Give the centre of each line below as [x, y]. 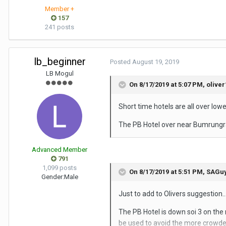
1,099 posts [60, 168]
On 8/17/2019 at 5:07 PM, [168, 85]
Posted [121, 62]
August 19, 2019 [156, 62]
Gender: [52, 177]
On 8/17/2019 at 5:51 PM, [168, 172]
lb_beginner [60, 62]
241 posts [60, 27]
